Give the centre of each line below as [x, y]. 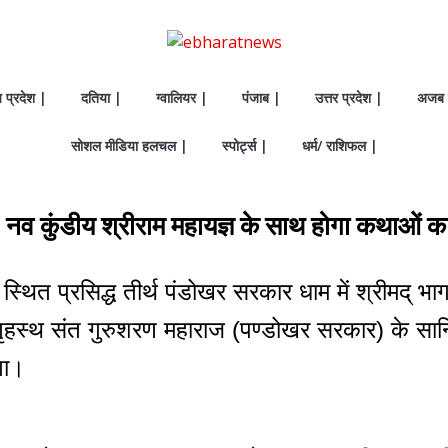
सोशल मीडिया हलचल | [129, 145]
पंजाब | [261, 97]
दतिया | [101, 97]
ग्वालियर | [182, 97]
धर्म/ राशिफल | [339, 145]
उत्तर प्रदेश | [349, 97]
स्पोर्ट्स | [244, 145]
